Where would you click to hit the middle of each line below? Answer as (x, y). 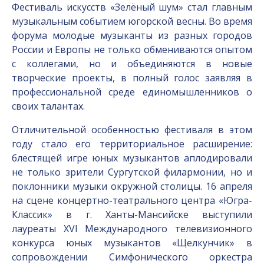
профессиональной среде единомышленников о (132, 92)
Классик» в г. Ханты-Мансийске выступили (132, 214)
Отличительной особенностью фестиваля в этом (132, 130)
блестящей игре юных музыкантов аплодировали (132, 158)
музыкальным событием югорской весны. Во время (132, 21)
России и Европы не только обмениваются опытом (132, 49)
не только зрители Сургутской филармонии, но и (132, 172)
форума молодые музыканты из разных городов (132, 35)
